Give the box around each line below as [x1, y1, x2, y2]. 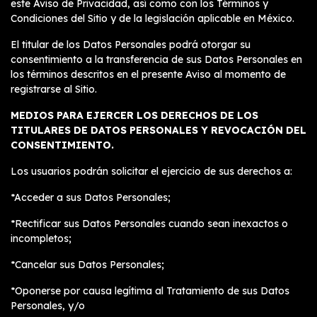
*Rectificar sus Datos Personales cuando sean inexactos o [11, 217, 288, 230]
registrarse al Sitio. [11, 83, 97, 96]
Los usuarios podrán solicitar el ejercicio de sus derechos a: [11, 165, 292, 178]
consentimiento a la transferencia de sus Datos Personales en [11, 53, 302, 66]
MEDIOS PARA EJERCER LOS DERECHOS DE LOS [11, 109, 258, 122]
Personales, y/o [11, 299, 85, 312]
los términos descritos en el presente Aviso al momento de [11, 68, 286, 81]
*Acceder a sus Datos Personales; [11, 191, 171, 204]
